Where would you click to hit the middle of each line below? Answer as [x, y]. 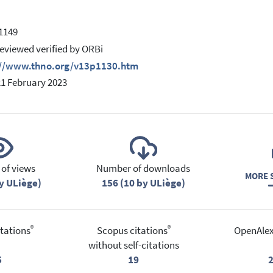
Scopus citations [132, 230]
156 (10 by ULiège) [143, 183]
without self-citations [133, 245]
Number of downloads [143, 169]
